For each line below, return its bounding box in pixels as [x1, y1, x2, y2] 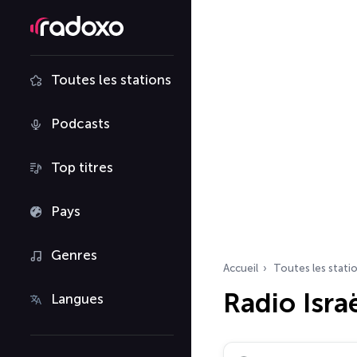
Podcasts [51, 116, 110, 131]
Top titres [51, 159, 113, 175]
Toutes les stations [51, 72, 171, 88]
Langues [51, 291, 104, 307]
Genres [51, 247, 97, 263]
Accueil [223, 262, 258, 274]
